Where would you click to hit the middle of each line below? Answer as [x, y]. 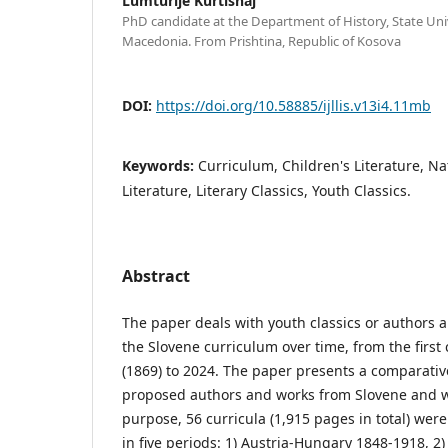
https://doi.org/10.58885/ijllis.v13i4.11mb [293, 105]
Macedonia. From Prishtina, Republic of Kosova [261, 41]
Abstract [156, 275]
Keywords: [160, 165]
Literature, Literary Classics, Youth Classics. [266, 190]
